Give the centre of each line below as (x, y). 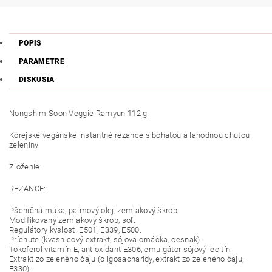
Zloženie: (25, 166)
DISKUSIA (37, 79)
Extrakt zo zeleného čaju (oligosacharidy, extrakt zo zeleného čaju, (127, 259)
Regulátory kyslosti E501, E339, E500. (75, 229)
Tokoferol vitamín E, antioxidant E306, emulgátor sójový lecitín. (121, 249)
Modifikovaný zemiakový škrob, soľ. (72, 220)
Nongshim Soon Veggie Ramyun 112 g (78, 113)
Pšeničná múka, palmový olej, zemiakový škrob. (94, 210)
